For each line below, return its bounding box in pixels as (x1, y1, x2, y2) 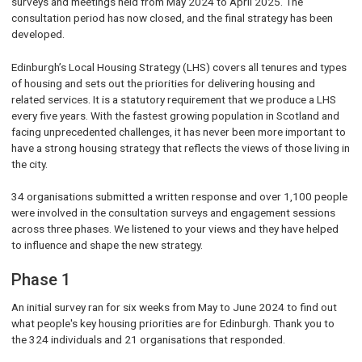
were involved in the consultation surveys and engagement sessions (11, 206, 335, 219)
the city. (11, 157, 50, 170)
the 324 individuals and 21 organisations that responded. (11, 332, 285, 346)
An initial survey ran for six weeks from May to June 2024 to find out (11, 300, 337, 314)
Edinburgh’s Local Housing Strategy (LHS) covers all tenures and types (11, 60, 347, 74)
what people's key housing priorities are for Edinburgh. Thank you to (11, 316, 335, 330)
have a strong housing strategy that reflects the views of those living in (11, 141, 350, 154)
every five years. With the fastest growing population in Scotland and (11, 108, 339, 122)
